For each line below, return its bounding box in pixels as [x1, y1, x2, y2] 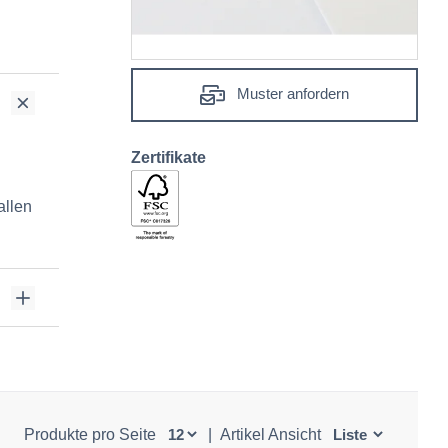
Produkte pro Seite [23, 426, 160, 443]
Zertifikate [131, 149, 206, 167]
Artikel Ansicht [219, 426, 325, 443]
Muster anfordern [232, 85, 349, 103]
